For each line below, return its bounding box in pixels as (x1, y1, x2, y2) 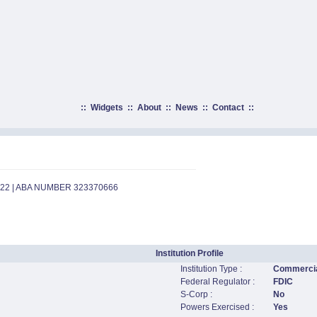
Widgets (90, 103, 123, 113)
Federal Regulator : (180, 277, 255, 287)
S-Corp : (180, 289, 212, 299)
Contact (212, 103, 244, 113)
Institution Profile (156, 248, 224, 258)
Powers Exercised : (180, 302, 254, 312)
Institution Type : (180, 264, 242, 274)
